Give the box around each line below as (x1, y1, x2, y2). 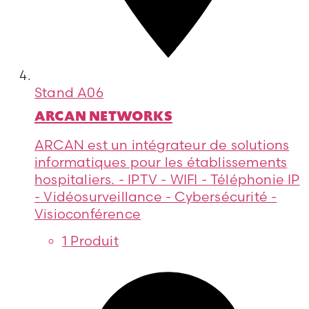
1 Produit (62, 232, 119, 250)
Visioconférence (34, 205, 141, 222)
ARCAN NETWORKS (34, 106, 172, 126)
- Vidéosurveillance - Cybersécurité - (34, 188, 277, 205)
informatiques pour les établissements (34, 153, 288, 170)
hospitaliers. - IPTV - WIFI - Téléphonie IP (34, 170, 300, 188)
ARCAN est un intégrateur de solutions (34, 136, 290, 153)
